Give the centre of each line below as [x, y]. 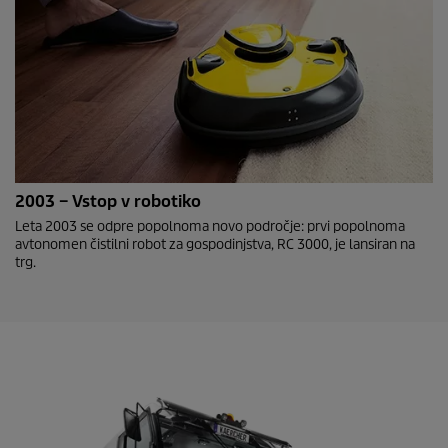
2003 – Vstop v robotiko [108, 201]
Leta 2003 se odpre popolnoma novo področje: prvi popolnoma [210, 226]
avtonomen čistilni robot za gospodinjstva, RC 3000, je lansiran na [215, 244]
